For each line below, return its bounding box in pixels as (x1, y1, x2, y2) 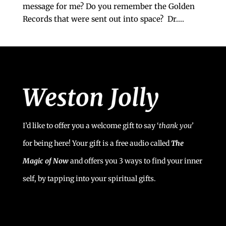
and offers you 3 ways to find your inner (68, 156, 202, 165)
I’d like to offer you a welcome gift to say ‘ (22, 121, 159, 130)
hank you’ (161, 121, 193, 130)
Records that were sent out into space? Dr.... (22, 14, 184, 24)
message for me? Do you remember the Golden (22, 2, 195, 11)
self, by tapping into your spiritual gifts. (22, 174, 156, 183)
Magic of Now (22, 156, 69, 165)
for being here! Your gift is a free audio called (22, 138, 171, 148)
